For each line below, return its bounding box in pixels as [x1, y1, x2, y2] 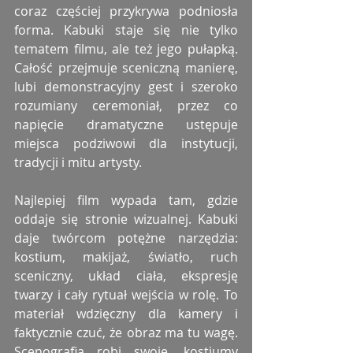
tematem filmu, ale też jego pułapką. [14, 40, 238, 58]
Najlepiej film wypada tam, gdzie [14, 191, 238, 210]
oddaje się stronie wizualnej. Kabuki [14, 210, 238, 229]
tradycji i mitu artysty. [14, 154, 142, 172]
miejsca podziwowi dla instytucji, [14, 135, 238, 153]
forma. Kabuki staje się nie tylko [14, 21, 238, 39]
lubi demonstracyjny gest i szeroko [14, 78, 238, 96]
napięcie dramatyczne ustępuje [14, 116, 238, 134]
